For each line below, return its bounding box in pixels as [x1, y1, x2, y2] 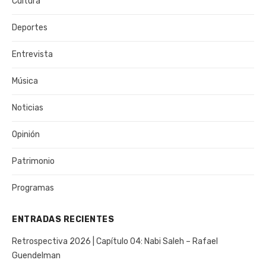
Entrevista [12, 49, 53, 59]
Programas [12, 182, 54, 193]
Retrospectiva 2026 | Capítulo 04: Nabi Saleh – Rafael [12, 236, 218, 246]
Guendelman [12, 250, 61, 261]
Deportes [12, 22, 47, 33]
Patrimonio [12, 156, 55, 166]
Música [12, 75, 38, 86]
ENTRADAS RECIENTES [12, 214, 114, 224]
